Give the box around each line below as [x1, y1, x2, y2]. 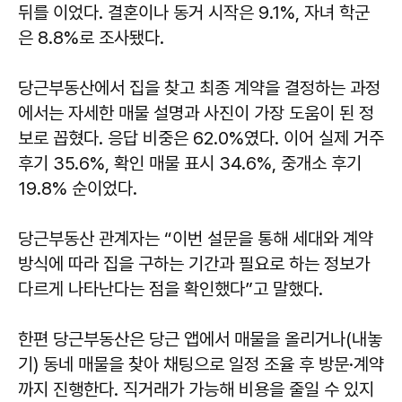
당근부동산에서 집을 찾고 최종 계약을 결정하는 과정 [18, 76, 380, 99]
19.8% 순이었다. [18, 177, 137, 199]
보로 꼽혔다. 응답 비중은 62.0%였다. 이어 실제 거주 [18, 127, 384, 149]
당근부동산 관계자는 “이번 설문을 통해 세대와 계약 [18, 227, 373, 249]
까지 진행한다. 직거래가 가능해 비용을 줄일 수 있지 [18, 378, 374, 400]
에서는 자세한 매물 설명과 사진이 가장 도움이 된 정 [18, 101, 374, 124]
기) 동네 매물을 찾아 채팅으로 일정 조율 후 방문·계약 [18, 353, 384, 375]
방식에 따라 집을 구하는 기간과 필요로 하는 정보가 [18, 252, 370, 275]
